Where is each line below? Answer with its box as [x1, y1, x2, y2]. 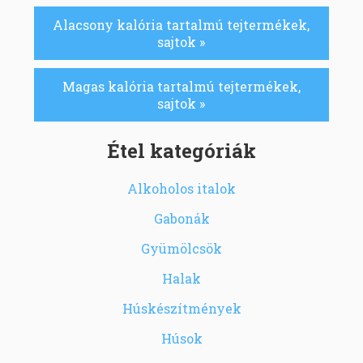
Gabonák [153, 209, 210, 227]
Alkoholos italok [127, 179, 236, 197]
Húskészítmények [122, 299, 241, 317]
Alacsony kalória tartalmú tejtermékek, [53, 15, 310, 33]
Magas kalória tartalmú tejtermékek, [62, 77, 301, 95]
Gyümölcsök [141, 239, 222, 257]
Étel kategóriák [107, 137, 256, 164]
